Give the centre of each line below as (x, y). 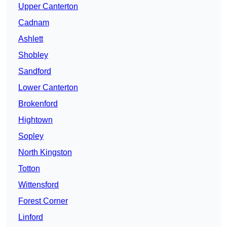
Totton (29, 169)
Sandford (35, 71)
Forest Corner (43, 201)
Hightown (35, 120)
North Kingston (45, 153)
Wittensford (39, 185)
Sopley (31, 136)
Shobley (33, 55)
